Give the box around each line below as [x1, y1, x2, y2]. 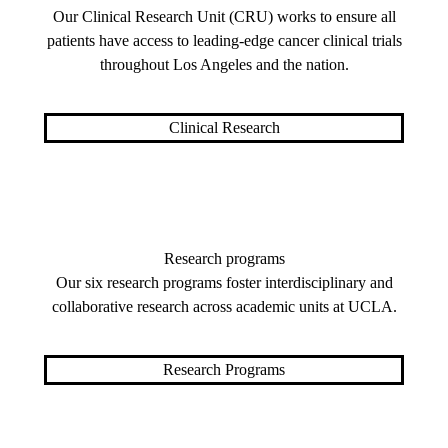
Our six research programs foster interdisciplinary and [55, 273, 393, 291]
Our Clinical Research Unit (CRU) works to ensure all [52, 7, 396, 25]
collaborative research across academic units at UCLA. [51, 297, 397, 315]
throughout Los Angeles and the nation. [99, 55, 349, 73]
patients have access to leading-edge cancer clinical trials [46, 31, 402, 49]
